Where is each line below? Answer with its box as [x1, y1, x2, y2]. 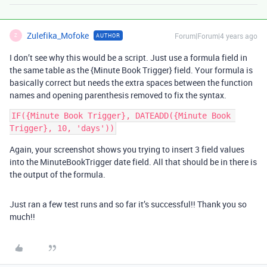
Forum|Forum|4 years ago [175, 30, 257, 41]
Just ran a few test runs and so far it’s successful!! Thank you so [10, 198, 247, 210]
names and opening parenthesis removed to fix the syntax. [10, 89, 226, 101]
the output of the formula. [10, 168, 105, 180]
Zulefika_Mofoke [27, 29, 89, 41]
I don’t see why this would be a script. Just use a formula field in [10, 51, 247, 63]
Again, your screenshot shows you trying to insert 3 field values [10, 143, 244, 155]
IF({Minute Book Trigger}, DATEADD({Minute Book [11, 110, 231, 120]
